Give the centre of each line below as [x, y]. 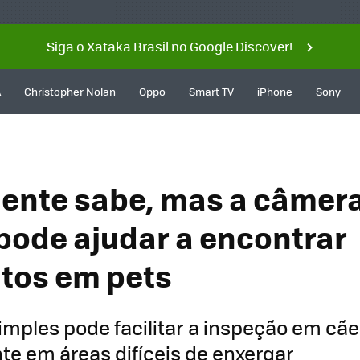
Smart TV [211, 91]
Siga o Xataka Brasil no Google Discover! [169, 46]
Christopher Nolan [70, 91]
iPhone [275, 91]
